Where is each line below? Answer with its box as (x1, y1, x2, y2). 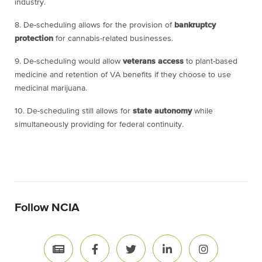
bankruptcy (174, 21, 216, 30)
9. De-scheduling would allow (15, 57, 123, 66)
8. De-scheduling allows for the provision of (15, 21, 174, 30)
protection (15, 35, 53, 43)
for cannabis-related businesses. (53, 35, 173, 43)
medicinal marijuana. (15, 84, 87, 93)
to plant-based (184, 57, 237, 66)
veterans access (123, 57, 184, 66)
